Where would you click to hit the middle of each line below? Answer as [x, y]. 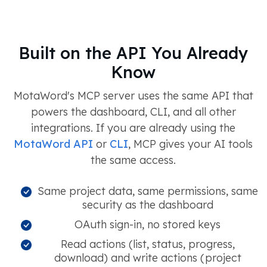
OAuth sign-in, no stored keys [148, 224]
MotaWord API [53, 144]
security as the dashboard [148, 204]
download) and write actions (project [148, 257]
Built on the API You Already [133, 53]
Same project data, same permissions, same [148, 191]
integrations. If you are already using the [133, 128]
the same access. [133, 160]
